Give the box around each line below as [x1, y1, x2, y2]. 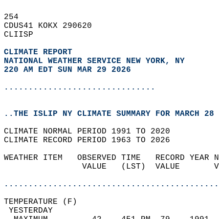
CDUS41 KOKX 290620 [4, 22, 102, 30]
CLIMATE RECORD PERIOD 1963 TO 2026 [4, 136, 180, 145]
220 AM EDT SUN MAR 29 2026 [4, 66, 131, 74]
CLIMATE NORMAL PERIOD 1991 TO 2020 [4, 127, 180, 136]
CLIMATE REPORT [4, 48, 77, 57]
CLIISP [4, 30, 43, 39]
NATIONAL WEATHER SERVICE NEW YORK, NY [4, 57, 185, 66]
